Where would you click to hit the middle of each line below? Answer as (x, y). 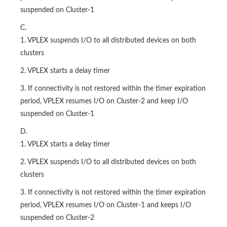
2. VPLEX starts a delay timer (65, 71)
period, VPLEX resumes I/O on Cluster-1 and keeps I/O (106, 205)
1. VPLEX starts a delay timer (65, 145)
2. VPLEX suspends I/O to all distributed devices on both (108, 162)
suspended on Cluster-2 (57, 218)
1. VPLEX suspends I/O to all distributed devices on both (108, 41)
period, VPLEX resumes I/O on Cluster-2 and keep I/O (104, 102)
